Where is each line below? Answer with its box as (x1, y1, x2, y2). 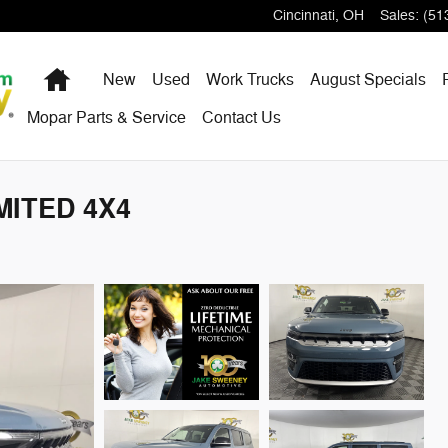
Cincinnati (273, 7, 335, 24)
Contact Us (201, 108, 281, 128)
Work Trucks (205, 70, 294, 90)
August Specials (309, 70, 426, 90)
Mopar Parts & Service (26, 108, 186, 128)
